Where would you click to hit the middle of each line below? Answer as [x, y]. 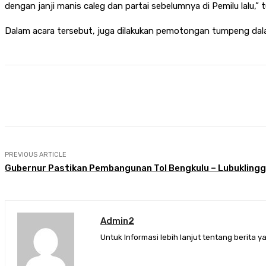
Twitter [202, 96]
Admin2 [117, 221]
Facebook [134, 96]
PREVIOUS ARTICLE [36, 154]
